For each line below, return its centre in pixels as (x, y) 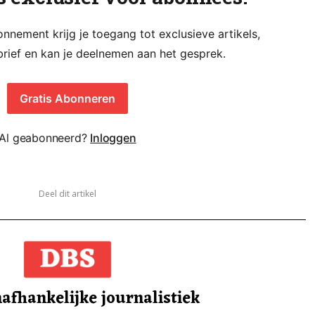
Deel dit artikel (67, 193)
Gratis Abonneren (67, 98)
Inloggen (113, 137)
